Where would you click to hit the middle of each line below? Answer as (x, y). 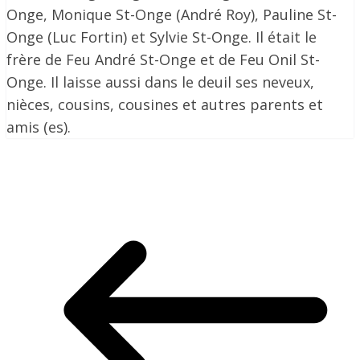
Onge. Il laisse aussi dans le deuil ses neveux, (160, 82)
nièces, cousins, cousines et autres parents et (165, 104)
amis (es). (39, 127)
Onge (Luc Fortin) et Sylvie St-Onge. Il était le (162, 37)
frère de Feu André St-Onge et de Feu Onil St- (163, 59)
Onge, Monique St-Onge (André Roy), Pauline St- (172, 14)
